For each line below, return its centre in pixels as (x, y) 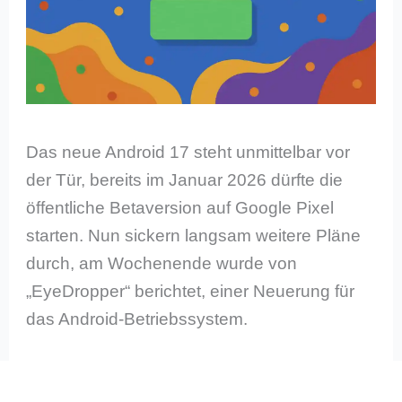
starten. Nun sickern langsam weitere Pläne (194, 236)
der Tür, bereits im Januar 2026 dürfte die (185, 180)
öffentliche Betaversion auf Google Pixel (180, 208)
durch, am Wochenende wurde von (162, 264)
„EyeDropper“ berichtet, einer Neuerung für (191, 292)
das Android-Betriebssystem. (137, 319)
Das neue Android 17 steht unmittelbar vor (188, 153)
